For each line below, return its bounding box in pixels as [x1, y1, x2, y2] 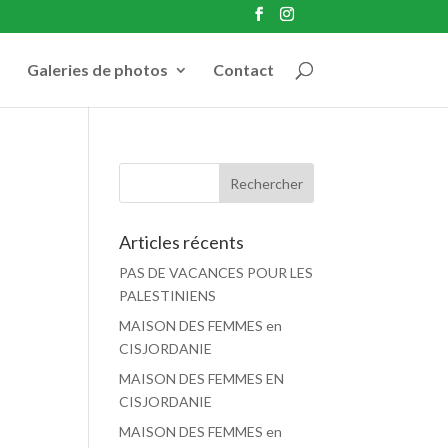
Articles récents [119, 231, 245, 253]
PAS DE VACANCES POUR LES [119, 264, 314, 281]
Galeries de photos [26, 59, 168, 79]
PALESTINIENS [119, 287, 217, 304]
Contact [212, 59, 274, 79]
